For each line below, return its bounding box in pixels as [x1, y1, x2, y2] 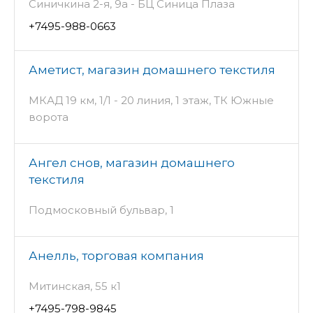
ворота [29, 110, 68, 124]
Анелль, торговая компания [29, 249, 204, 263]
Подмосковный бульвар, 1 [29, 203, 174, 217]
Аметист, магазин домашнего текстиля [29, 63, 275, 78]
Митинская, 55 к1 [29, 279, 121, 293]
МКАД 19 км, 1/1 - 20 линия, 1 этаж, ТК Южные [29, 94, 274, 108]
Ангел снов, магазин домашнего [29, 156, 235, 170]
